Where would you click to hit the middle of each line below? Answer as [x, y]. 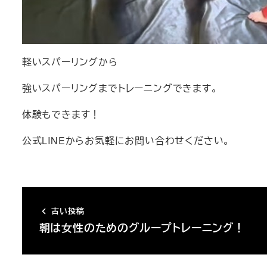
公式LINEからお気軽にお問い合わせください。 [126, 141]
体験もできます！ [61, 114]
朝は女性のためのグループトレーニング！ [142, 228]
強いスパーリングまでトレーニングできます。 [120, 88]
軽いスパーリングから [70, 62]
